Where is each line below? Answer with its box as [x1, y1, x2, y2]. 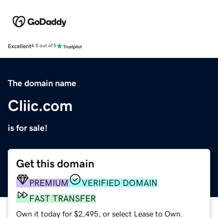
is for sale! [8, 123, 48, 132]
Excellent [8, 43, 31, 49]
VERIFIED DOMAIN [82, 178, 158, 187]
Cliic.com [8, 97, 73, 113]
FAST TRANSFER [29, 194, 96, 203]
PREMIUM [29, 178, 69, 187]
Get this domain [16, 158, 94, 169]
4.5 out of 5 [31, 43, 56, 49]
